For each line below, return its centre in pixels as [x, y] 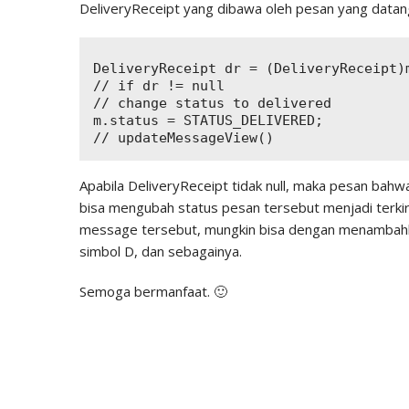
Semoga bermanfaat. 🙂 [153, 291]
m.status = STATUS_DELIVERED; [208, 121]
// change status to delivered [212, 103]
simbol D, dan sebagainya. [161, 251]
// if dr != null [159, 86]
